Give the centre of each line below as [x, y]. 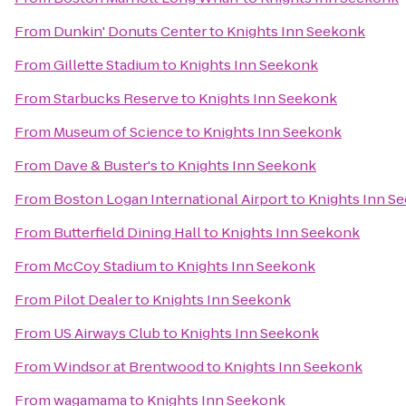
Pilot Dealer [93, 300]
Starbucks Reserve [116, 98]
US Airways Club [107, 333]
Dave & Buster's [106, 165]
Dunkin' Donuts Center [130, 31]
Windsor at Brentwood [129, 367]
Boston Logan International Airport [171, 199]
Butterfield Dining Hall [127, 232]
